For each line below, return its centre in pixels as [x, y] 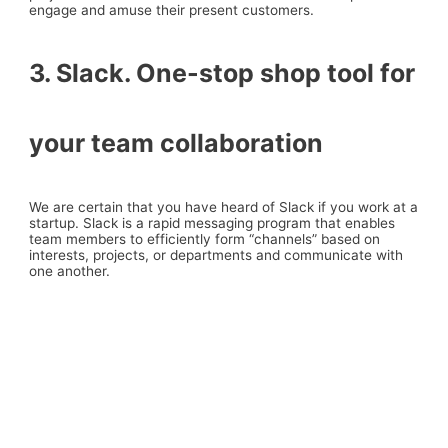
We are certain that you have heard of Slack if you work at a [224, 207]
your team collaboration [176, 143]
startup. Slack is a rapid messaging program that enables [212, 223]
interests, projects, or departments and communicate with [216, 255]
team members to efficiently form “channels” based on [205, 239]
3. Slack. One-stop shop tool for [222, 73]
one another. [70, 271]
